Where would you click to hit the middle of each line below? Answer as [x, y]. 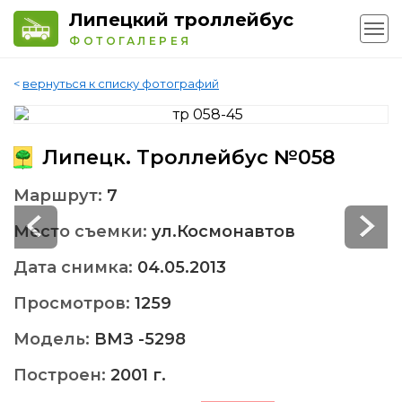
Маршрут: [60, 196]
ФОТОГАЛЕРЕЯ [131, 41]
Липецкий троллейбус [181, 20]
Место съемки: [83, 232]
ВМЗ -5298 [140, 340]
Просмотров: [74, 304]
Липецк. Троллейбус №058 [186, 158]
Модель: [54, 340]
